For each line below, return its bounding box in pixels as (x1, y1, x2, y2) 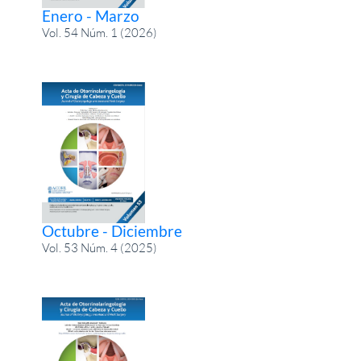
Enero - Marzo (42, 6, 140, 25)
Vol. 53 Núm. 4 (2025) (42, 239, 158, 255)
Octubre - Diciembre (42, 221, 183, 240)
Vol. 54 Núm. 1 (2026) (42, 24, 158, 40)
